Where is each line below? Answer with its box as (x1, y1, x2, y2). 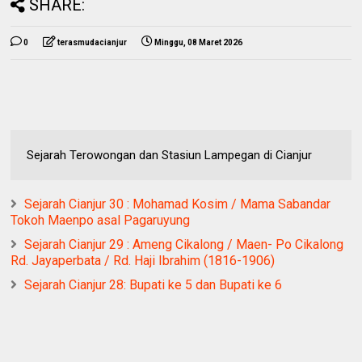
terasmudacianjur (57, 37, 128, 47)
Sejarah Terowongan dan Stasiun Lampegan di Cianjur (27, 147, 313, 162)
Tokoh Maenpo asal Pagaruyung (11, 212, 191, 228)
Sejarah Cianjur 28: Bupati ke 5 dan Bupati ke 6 (24, 276, 283, 293)
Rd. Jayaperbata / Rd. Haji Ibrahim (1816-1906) (11, 252, 276, 268)
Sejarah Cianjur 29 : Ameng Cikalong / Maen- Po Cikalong (24, 236, 344, 252)
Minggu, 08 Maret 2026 (154, 37, 243, 47)
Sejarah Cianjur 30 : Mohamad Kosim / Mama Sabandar (24, 196, 331, 212)
